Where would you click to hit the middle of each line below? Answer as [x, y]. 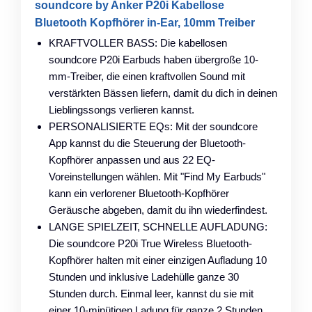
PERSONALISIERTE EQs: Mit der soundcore [153, 126]
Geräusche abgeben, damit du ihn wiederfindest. [158, 210]
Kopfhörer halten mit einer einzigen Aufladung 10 [158, 260]
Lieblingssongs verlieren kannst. [122, 109]
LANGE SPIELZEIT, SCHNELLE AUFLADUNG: [158, 226]
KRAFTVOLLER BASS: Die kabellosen [138, 42]
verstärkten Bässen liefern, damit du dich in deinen [163, 93]
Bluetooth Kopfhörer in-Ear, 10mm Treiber [145, 22]
